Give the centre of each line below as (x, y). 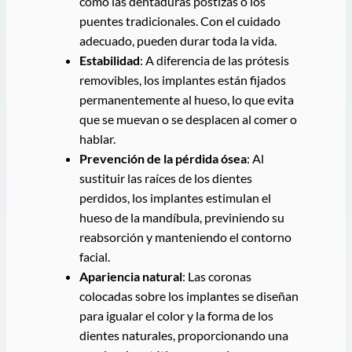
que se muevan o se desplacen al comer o (188, 119)
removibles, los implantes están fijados (182, 80)
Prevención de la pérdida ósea (163, 159)
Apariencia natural (130, 277)
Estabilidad (109, 60)
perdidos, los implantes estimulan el (175, 198)
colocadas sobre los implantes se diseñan (189, 296)
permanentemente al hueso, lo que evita (186, 100)
